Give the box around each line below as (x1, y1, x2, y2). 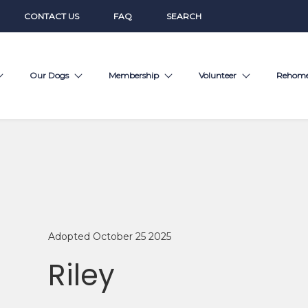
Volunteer (198, 70, 236, 81)
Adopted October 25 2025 (47, 230, 171, 243)
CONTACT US (23, 10, 79, 21)
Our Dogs (29, 70, 69, 81)
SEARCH (166, 10, 201, 21)
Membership (108, 70, 159, 81)
